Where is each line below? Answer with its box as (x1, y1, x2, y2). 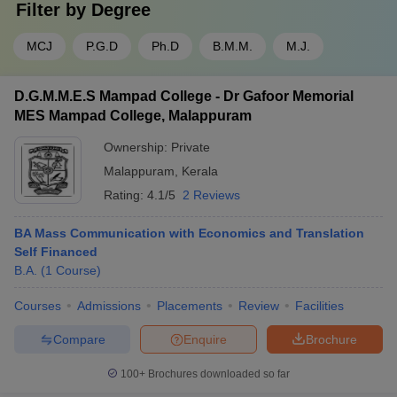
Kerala (182, 164, 218, 178)
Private (171, 140, 210, 154)
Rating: (104, 188, 147, 202)
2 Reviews (183, 188, 240, 202)
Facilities (295, 299, 344, 313)
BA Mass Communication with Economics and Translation (14, 226, 364, 240)
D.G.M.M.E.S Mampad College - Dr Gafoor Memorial (14, 89, 354, 104)
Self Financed (14, 245, 97, 259)
